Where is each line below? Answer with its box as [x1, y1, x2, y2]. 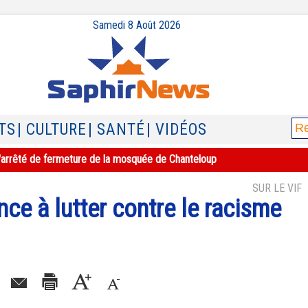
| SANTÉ [88, 120, 145, 139]
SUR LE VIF [252, 181, 302, 195]
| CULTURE [17, 120, 87, 139]
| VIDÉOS [146, 120, 207, 139]
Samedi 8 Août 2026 [93, 19, 181, 32]
